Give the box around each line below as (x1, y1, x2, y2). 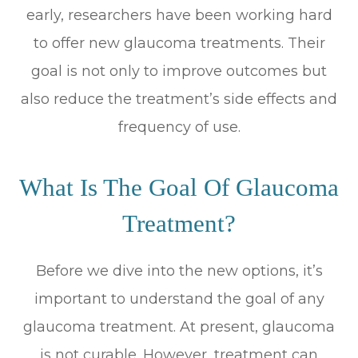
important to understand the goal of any (34, 289, 324, 308)
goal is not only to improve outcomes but (31, 62, 327, 80)
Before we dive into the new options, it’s (35, 261, 323, 280)
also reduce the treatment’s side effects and (21, 89, 337, 108)
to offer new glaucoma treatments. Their (33, 34, 325, 52)
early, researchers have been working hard (26, 6, 332, 24)
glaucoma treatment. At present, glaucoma (23, 317, 335, 336)
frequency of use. (117, 117, 241, 136)
